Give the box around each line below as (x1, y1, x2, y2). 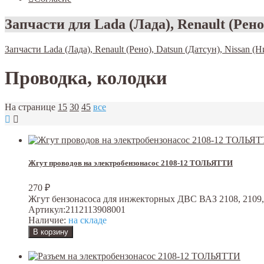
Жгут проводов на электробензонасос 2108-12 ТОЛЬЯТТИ (28, 158, 233, 167)
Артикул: (28, 204, 65, 215)
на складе (66, 215, 107, 226)
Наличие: (28, 215, 66, 226)
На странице (5, 101, 55, 112)
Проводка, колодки (5, 67, 167, 89)
